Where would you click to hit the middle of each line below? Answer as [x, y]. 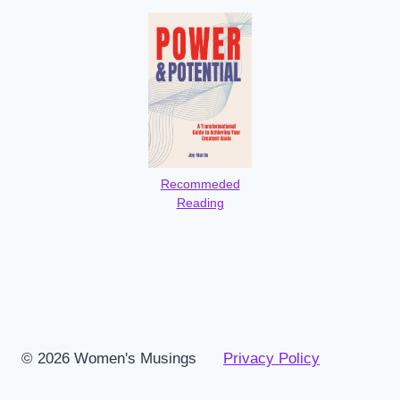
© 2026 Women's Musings [109, 358]
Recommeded [200, 185]
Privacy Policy [271, 358]
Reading [200, 204]
